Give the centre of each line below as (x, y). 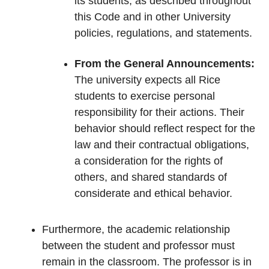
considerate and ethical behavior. (154, 194)
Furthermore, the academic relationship (136, 230)
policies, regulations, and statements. (164, 33)
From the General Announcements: (165, 64)
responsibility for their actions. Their (160, 113)
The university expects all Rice (148, 80)
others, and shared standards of (151, 177)
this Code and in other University (153, 17)
